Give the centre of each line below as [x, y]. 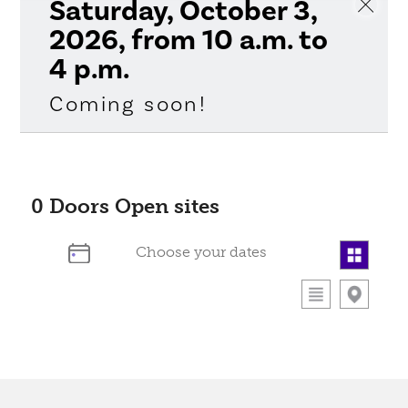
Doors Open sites [132, 206]
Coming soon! [128, 104]
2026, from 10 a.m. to [189, 40]
